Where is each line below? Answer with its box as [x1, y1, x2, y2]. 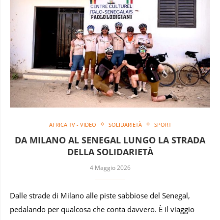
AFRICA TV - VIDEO [49, 120, 96, 128]
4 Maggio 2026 [89, 163, 131, 172]
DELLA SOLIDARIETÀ [67, 145, 153, 158]
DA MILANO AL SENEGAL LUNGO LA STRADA [15, 134, 205, 146]
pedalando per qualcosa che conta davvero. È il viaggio [10, 204, 194, 214]
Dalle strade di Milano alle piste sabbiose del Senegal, [10, 191, 190, 200]
